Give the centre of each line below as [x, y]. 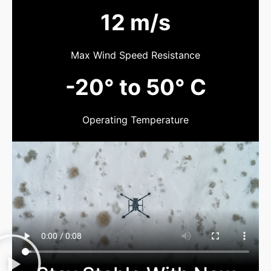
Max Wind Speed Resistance [135, 55]
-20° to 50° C [135, 87]
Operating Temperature [135, 119]
